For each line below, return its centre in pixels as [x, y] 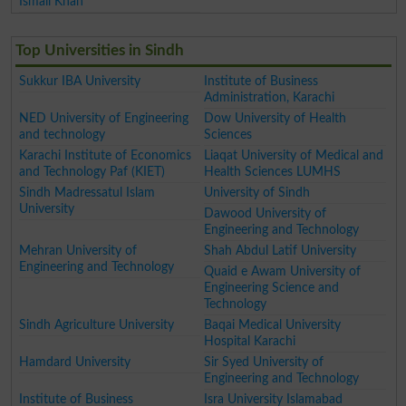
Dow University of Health [275, 118]
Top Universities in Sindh [99, 50]
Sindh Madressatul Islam [87, 192]
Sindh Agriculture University [97, 324]
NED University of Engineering [104, 118]
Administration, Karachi [270, 97]
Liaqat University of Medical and [294, 155]
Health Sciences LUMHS [273, 171]
